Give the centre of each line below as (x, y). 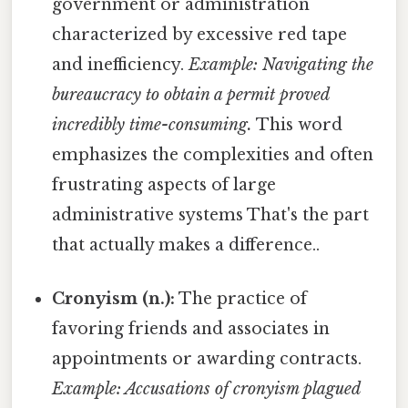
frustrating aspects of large (164, 185)
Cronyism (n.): (114, 299)
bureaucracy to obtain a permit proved (191, 95)
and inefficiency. (121, 65)
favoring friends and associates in (191, 329)
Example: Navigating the (281, 65)
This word (298, 125)
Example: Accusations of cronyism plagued (206, 389)
